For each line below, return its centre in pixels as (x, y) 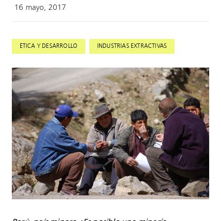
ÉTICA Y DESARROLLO (49, 47)
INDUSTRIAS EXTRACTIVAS (132, 47)
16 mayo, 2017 (40, 8)
